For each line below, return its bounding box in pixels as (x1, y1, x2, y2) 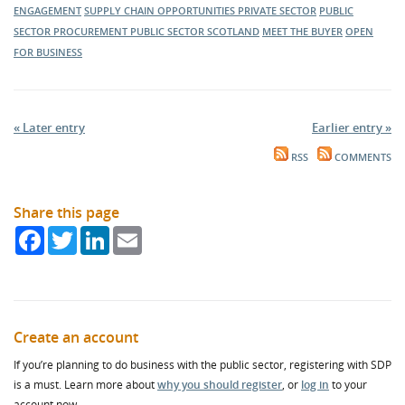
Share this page (14, 202, 119, 222)
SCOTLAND (207, 24, 259, 38)
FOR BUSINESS (14, 45, 82, 59)
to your (329, 377, 367, 392)
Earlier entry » (312, 119, 391, 136)
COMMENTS (332, 151, 391, 164)
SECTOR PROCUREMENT (14, 24, 130, 38)
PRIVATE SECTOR (238, 4, 316, 17)
